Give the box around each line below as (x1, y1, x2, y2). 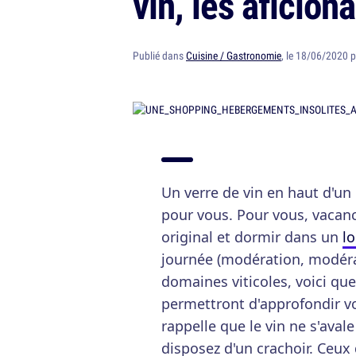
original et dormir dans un (161, 227, 342, 246)
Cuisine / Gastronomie (186, 48, 281, 63)
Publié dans (133, 48, 186, 63)
